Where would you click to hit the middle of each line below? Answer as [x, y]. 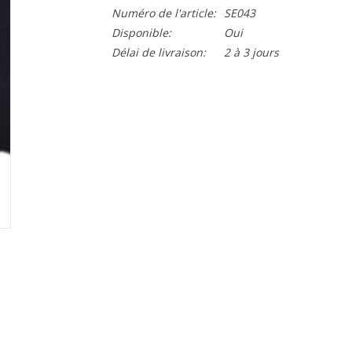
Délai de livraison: [158, 52]
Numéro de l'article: [163, 13]
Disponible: [141, 33]
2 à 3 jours [251, 52]
